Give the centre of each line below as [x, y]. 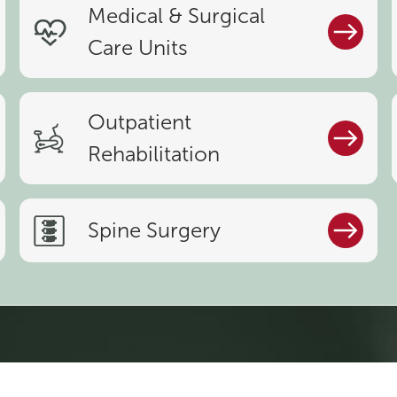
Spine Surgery [155, 231]
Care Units [138, 48]
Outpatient [140, 123]
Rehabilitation [154, 155]
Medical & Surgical [177, 16]
